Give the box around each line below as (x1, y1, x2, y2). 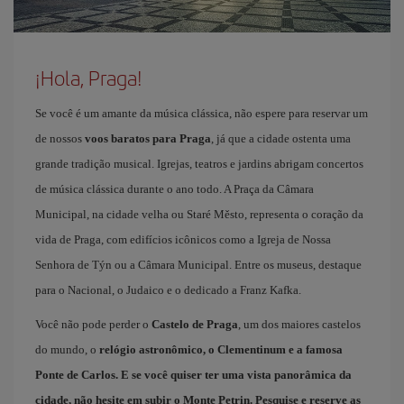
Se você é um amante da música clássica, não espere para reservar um (35, 106, 368, 120)
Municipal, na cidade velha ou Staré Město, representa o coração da (35, 207, 363, 221)
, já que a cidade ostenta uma (211, 132, 351, 145)
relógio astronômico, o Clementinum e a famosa (99, 343, 343, 356)
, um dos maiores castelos (238, 317, 361, 331)
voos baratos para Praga (85, 132, 211, 145)
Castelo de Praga (151, 317, 238, 331)
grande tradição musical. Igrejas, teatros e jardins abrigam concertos (35, 157, 363, 170)
